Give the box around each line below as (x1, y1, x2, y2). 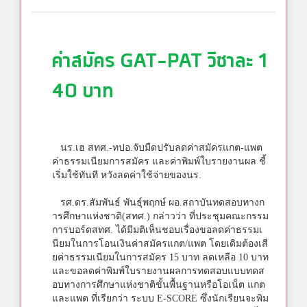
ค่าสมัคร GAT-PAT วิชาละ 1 (52, 44, 267, 78)
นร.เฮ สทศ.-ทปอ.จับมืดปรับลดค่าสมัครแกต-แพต (52, 142, 262, 153)
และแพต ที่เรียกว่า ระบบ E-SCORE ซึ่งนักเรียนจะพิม (52, 293, 269, 304)
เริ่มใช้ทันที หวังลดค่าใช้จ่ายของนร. (52, 169, 201, 180)
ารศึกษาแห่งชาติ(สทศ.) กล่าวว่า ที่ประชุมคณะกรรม (52, 210, 269, 221)
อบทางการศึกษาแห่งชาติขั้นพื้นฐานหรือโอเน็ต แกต (52, 279, 265, 290)
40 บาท (52, 74, 114, 108)
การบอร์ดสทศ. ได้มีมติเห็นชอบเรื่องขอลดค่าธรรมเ (52, 224, 262, 235)
